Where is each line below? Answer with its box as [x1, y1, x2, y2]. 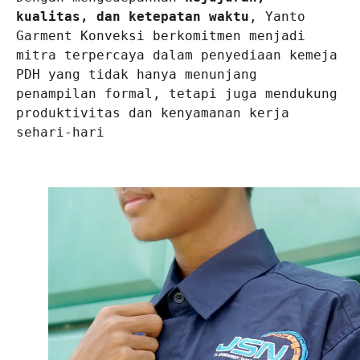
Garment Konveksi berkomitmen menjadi [16, 28, 305, 43]
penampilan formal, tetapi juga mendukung [16, 86, 337, 101]
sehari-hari [16, 125, 104, 140]
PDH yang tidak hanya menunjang [16, 67, 257, 82]
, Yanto [249, 9, 305, 24]
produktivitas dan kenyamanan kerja [16, 105, 289, 121]
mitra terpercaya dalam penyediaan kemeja [16, 47, 337, 63]
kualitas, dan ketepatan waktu [16, 9, 249, 24]
